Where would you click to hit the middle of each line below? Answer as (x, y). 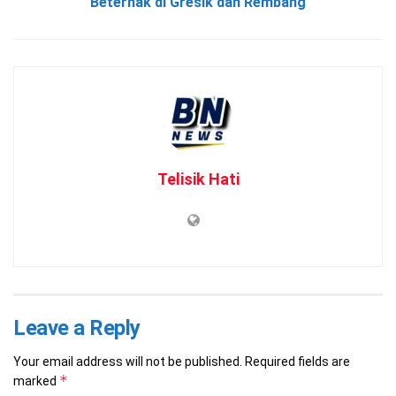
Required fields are (297, 361)
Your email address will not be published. (128, 361)
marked (36, 381)
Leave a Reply (77, 327)
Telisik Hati (198, 179)
